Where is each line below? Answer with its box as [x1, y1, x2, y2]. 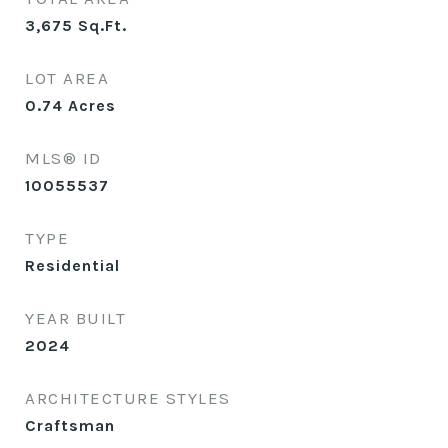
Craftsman [25, 416, 115, 435]
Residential [25, 256, 120, 275]
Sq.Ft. [78, 16, 127, 35]
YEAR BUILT [25, 308, 126, 328]
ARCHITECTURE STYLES [25, 388, 231, 408]
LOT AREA [25, 68, 109, 88]
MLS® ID [25, 148, 102, 168]
